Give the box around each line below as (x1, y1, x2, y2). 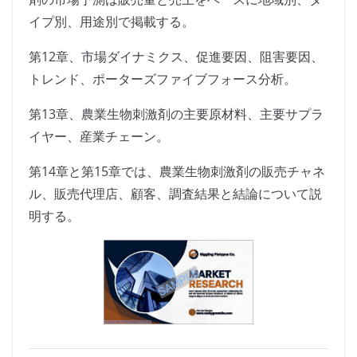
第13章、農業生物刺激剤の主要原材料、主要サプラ (29, 105, 324, 124)
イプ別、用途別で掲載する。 (29, 13, 194, 31)
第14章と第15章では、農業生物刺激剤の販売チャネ (29, 163, 325, 181)
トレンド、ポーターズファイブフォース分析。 (29, 70, 296, 88)
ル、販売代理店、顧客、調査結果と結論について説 (29, 185, 322, 203)
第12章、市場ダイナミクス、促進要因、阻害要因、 (29, 48, 324, 66)
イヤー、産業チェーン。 (29, 127, 169, 146)
